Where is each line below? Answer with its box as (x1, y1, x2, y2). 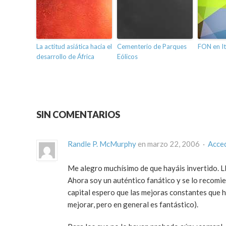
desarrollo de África (36, 52, 94, 61)
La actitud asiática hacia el (36, 42, 112, 51)
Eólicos (117, 52, 138, 61)
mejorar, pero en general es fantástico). (68, 200, 198, 209)
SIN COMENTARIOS (36, 109, 120, 121)
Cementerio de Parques (117, 42, 187, 51)
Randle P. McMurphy (68, 139, 136, 149)
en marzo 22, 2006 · (136, 139, 208, 149)
